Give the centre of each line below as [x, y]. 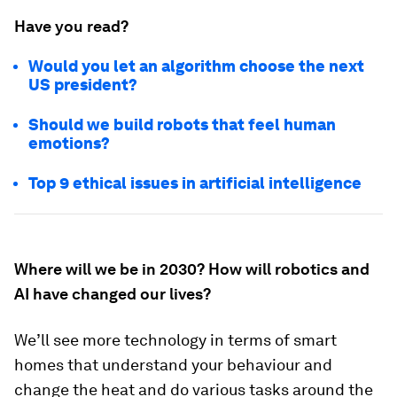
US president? [83, 84]
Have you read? [71, 26]
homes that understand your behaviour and [173, 364]
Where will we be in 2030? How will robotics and [192, 269]
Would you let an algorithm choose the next [196, 66]
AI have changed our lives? [113, 293]
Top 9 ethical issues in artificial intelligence [195, 183]
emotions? [69, 143]
